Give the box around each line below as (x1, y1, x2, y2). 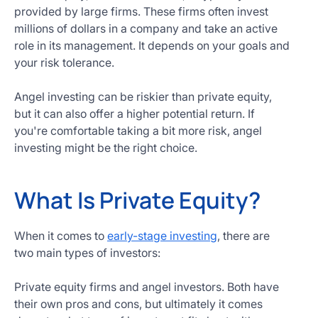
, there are (217, 229, 270, 243)
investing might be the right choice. (14, 141, 197, 155)
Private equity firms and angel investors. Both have (14, 280, 279, 294)
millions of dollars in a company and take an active (14, 21, 278, 35)
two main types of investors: (14, 246, 160, 260)
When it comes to (14, 229, 107, 243)
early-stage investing (107, 229, 217, 243)
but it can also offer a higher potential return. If (14, 106, 255, 121)
